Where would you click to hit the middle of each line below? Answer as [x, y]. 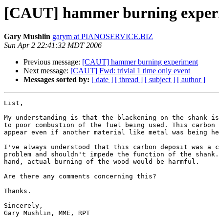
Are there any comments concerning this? [80, 176]
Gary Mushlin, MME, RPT [47, 213]
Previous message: [53, 62]
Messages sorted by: [56, 80]
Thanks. [18, 191]
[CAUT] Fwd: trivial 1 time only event [130, 71]
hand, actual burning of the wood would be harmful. [102, 162]
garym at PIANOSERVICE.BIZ [103, 37]
